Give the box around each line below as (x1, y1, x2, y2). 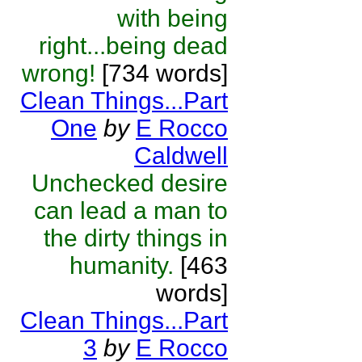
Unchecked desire (32, 170, 228, 196)
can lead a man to (34, 197, 228, 224)
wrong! (22, 60, 95, 86)
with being (117, 5, 228, 32)
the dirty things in (44, 225, 228, 251)
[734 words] (95, 60, 228, 86)
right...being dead (39, 32, 228, 59)
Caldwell (134, 142, 228, 169)
